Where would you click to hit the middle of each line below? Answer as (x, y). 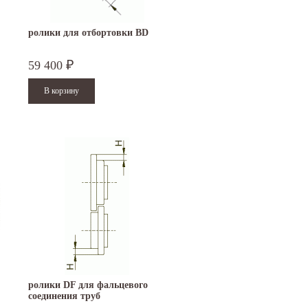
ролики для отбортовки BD (88, 33)
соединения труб (64, 296)
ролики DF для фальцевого (88, 285)
